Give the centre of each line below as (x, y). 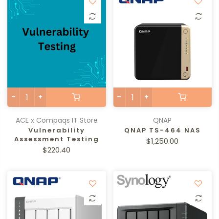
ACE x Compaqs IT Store (56, 120)
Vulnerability (56, 130)
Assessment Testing (56, 139)
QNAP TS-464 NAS (162, 130)
